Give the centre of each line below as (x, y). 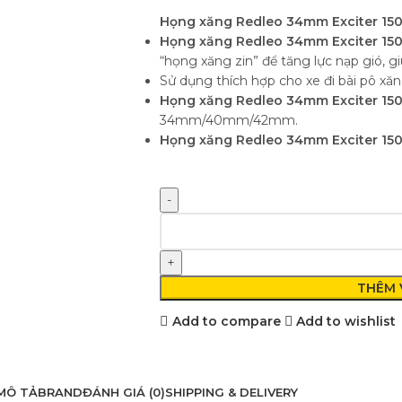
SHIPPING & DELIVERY (231, 392)
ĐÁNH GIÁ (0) (123, 392)
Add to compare (226, 321)
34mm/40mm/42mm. (228, 121)
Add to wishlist (346, 321)
